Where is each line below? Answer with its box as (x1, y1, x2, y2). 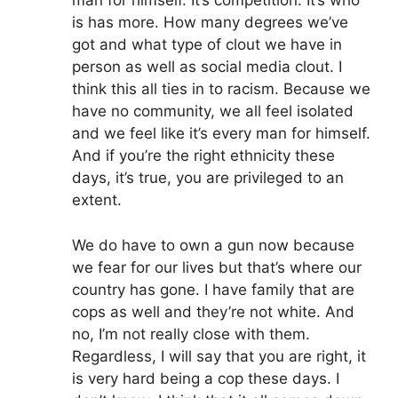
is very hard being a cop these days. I (72, 369, 339, 387)
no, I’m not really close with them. (72, 324, 310, 343)
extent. (72, 191, 122, 210)
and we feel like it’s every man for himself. (72, 124, 370, 143)
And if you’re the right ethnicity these (72, 147, 335, 165)
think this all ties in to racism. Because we (72, 80, 370, 99)
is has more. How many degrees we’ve (72, 13, 348, 32)
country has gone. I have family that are (72, 280, 354, 298)
